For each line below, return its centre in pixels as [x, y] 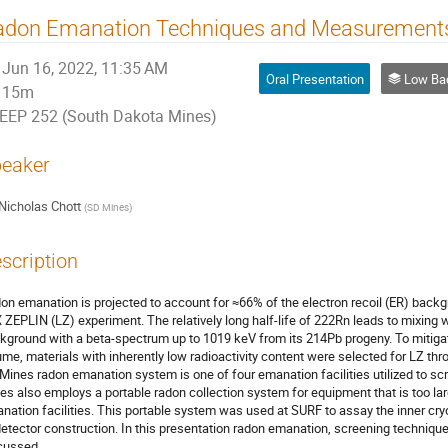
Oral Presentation [314, 78]
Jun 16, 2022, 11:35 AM [85, 69]
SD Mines [107, 207]
